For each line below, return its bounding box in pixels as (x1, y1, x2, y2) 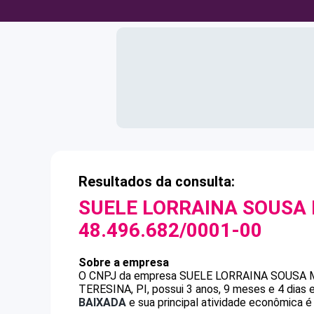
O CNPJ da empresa (78, 269, 179, 282)
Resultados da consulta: (78, 173, 235, 190)
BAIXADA (78, 296, 126, 309)
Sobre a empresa (78, 256, 169, 269)
